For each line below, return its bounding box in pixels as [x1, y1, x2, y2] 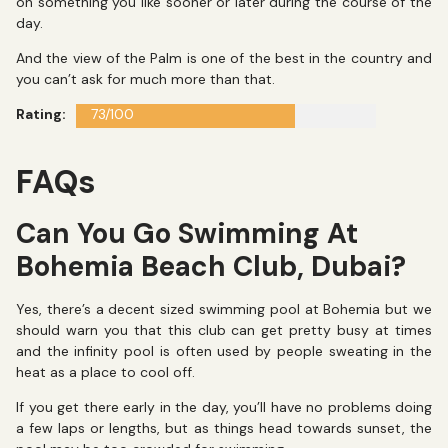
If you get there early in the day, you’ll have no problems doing [16, 398, 432, 417]
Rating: [16, 105, 66, 124]
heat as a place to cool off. [16, 362, 195, 381]
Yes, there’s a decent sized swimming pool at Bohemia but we [16, 299, 432, 318]
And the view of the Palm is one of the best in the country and [16, 49, 432, 68]
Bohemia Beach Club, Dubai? [16, 247, 406, 285]
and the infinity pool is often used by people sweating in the [16, 341, 432, 360]
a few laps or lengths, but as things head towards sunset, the [16, 419, 432, 438]
